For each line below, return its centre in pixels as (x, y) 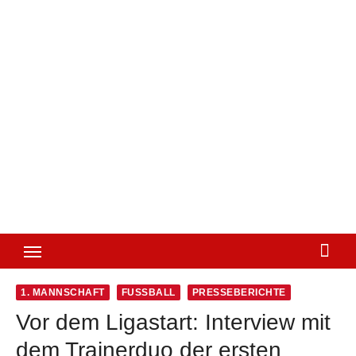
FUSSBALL (145, 292)
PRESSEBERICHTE (239, 292)
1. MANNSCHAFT (63, 292)
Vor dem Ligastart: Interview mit (173, 322)
